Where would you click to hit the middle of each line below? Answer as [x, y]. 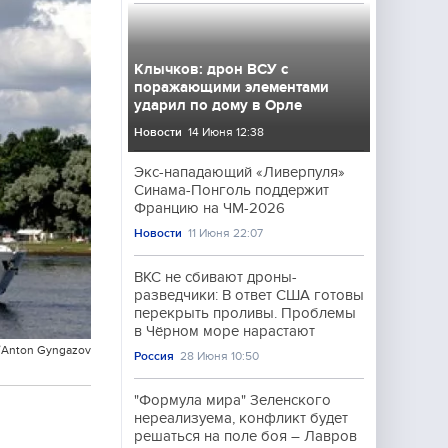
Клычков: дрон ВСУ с [211, 69]
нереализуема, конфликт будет [241, 418]
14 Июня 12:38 [226, 132]
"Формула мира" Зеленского [232, 400]
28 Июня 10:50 [220, 356]
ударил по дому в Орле [218, 105]
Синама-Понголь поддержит [231, 190]
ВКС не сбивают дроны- [215, 277]
